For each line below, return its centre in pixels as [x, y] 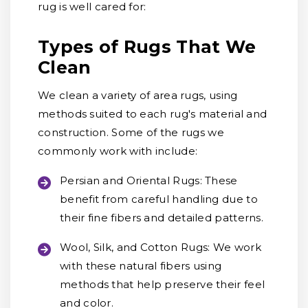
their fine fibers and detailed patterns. [162, 218]
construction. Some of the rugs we [131, 132]
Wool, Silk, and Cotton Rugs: [136, 247]
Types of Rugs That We [147, 47]
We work [237, 247]
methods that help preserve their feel [163, 284]
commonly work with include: [118, 151]
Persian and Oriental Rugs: [131, 180]
